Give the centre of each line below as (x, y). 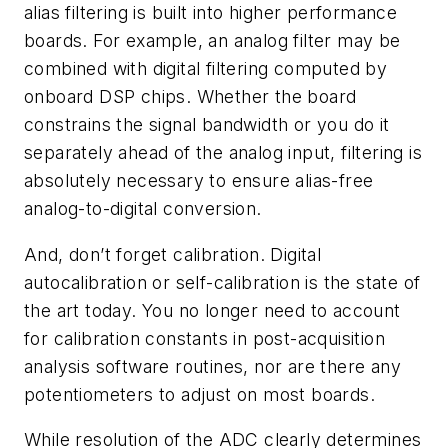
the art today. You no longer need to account (212, 310)
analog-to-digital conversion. (143, 209)
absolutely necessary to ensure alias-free (199, 181)
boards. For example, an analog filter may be (212, 41)
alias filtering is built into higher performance (211, 13)
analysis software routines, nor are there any (212, 366)
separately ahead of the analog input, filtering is (223, 153)
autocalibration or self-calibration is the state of (222, 282)
